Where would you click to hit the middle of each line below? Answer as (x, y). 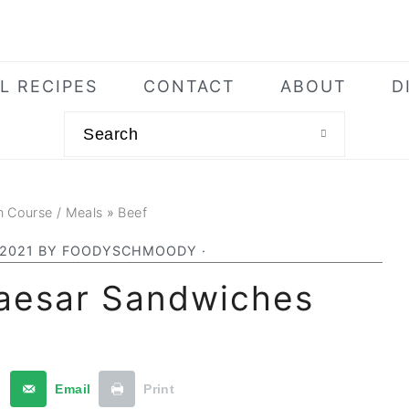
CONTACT (189, 86)
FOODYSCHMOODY (130, 251)
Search (96, 119)
